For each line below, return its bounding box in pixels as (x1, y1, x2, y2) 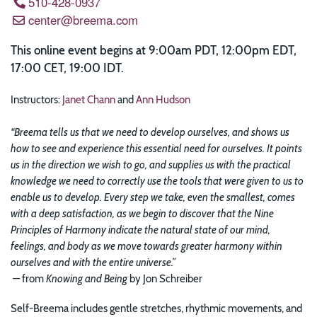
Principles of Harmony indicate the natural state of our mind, (11, 223, 270, 237)
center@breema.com (28, 11, 139, 28)
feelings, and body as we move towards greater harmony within (11, 239, 282, 253)
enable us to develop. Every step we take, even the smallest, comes (11, 190, 295, 204)
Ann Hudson (136, 93, 190, 107)
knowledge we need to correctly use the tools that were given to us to (11, 174, 304, 188)
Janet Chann (62, 93, 115, 107)
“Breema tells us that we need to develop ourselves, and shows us (11, 125, 289, 139)
